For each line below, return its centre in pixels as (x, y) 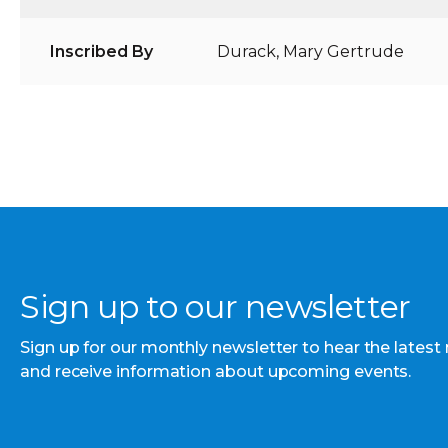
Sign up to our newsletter (215, 307)
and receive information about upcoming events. (216, 372)
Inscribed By (101, 52)
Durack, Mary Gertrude (311, 52)
